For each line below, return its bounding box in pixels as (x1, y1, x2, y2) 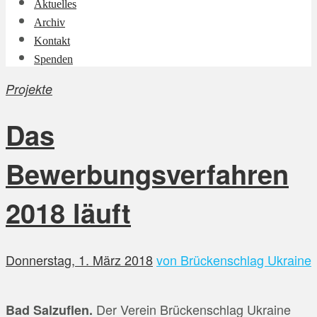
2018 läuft (6, 193, 131, 233)
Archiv (34, 16, 65, 28)
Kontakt (34, 35, 70, 47)
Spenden (34, 53, 73, 65)
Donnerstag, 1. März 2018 (6, 250, 153, 269)
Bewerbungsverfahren (6, 154, 289, 194)
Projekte (6, 80, 52, 98)
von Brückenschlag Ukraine (156, 250, 311, 269)
